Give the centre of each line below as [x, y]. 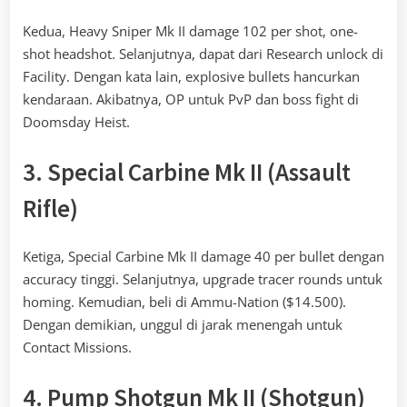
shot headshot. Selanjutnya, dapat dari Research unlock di [203, 53]
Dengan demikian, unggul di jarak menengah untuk [183, 324]
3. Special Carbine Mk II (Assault [187, 172]
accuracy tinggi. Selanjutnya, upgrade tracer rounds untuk [203, 278]
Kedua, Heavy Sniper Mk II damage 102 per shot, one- [190, 30]
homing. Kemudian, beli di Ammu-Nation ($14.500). [184, 301]
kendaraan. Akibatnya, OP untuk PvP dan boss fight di [191, 99]
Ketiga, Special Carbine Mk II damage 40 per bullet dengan [203, 256]
